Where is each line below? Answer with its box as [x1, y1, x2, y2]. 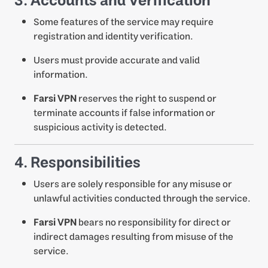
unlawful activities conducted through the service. [33, 190, 251, 207]
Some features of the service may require [33, 14, 214, 31]
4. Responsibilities [14, 150, 141, 176]
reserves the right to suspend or [77, 90, 217, 107]
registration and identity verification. [33, 28, 193, 45]
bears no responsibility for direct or [77, 214, 231, 231]
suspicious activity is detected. [33, 119, 167, 136]
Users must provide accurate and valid [33, 52, 200, 69]
